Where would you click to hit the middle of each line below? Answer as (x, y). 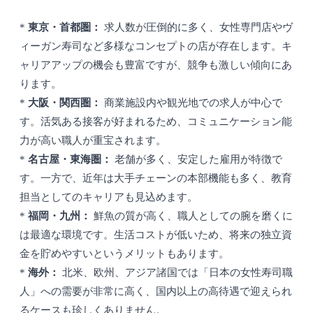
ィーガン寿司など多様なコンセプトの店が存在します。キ (156, 46)
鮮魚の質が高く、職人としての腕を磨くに (192, 216)
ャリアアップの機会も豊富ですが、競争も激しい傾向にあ (156, 65)
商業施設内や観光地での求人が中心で (192, 103)
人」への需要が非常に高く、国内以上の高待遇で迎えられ (156, 292)
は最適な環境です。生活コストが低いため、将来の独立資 (156, 235)
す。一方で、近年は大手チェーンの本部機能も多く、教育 (156, 179)
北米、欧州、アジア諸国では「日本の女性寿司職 (176, 273)
